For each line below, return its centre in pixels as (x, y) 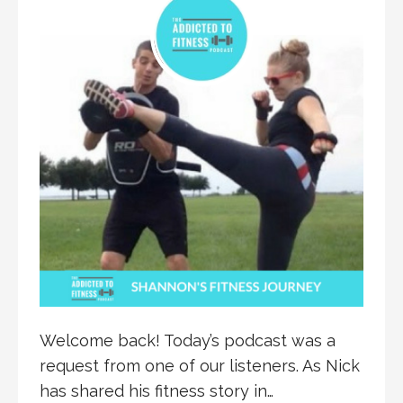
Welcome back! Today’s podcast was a (188, 340)
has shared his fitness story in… (157, 390)
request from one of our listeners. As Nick (200, 365)
